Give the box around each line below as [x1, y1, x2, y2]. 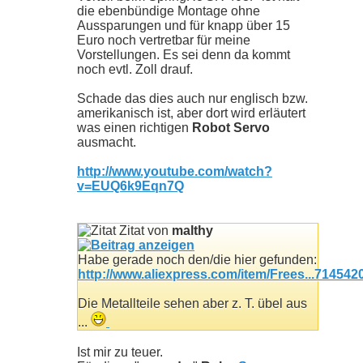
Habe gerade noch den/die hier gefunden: [78, 252, 317, 267]
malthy [172, 223, 213, 237]
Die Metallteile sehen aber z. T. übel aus [78, 296, 307, 310]
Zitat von [116, 223, 172, 237]
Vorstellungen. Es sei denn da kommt [77, 47, 290, 62]
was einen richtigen [77, 120, 192, 135]
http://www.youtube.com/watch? [77, 164, 272, 178]
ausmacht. [77, 135, 136, 149]
